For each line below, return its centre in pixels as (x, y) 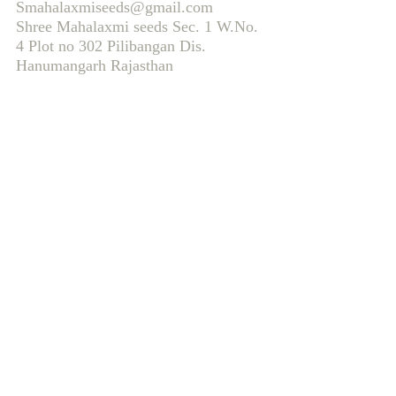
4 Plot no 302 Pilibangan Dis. (110, 46)
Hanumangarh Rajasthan (94, 65)
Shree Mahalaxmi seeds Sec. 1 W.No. (137, 26)
